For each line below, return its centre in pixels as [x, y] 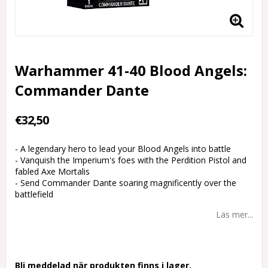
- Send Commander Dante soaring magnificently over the [126, 183]
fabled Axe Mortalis [52, 172]
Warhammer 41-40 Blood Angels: [131, 71]
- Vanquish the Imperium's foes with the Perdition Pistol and [131, 160]
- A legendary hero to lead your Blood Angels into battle [123, 149]
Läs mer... [234, 215]
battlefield [34, 194]
